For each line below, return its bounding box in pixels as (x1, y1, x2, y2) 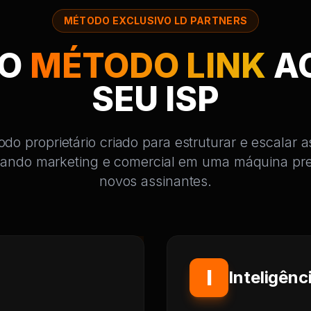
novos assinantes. (99, 173, 212, 190)
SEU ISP (91, 78, 220, 119)
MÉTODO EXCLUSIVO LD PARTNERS (63, 15, 248, 26)
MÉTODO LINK (30, 45, 266, 86)
